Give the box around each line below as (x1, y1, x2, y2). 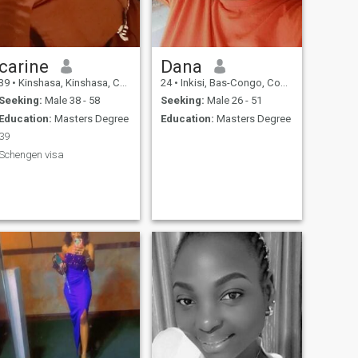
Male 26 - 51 (204, 94, 262, 107)
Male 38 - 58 (42, 94, 100, 107)
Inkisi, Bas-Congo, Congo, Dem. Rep (177, 76, 280, 89)
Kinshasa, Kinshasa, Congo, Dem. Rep (15, 76, 120, 89)
